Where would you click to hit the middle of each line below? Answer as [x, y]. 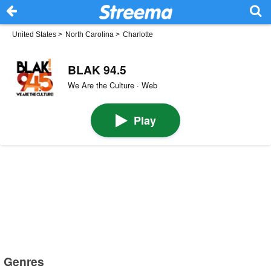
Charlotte [138, 34]
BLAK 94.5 [97, 69]
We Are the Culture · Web [112, 85]
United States [34, 34]
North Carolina [90, 34]
